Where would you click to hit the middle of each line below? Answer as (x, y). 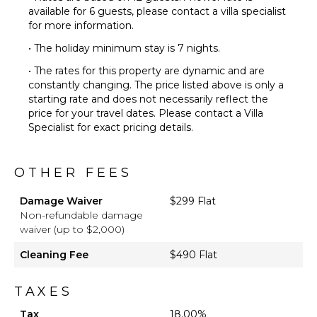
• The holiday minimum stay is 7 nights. (124, 48)
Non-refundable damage (81, 215)
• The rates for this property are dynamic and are (146, 71)
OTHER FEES (73, 173)
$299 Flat (193, 201)
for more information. (81, 26)
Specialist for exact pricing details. (111, 128)
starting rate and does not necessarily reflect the (148, 99)
